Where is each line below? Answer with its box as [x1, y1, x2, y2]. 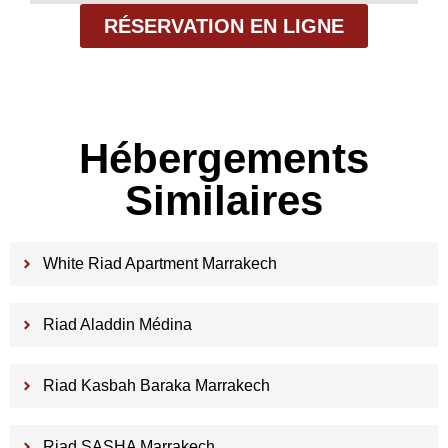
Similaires [125, 177, 323, 225]
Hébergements [79, 135, 369, 183]
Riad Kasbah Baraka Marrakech [42, 377, 270, 395]
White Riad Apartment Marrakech [42, 255, 277, 273]
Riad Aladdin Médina [42, 316, 192, 334]
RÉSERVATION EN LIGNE [104, 15, 344, 38]
